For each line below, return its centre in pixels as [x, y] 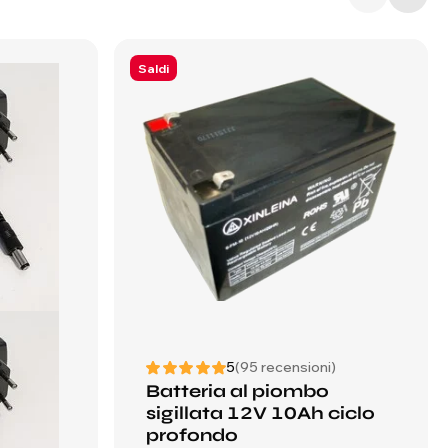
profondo [192, 435]
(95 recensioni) [285, 367]
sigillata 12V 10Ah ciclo [260, 413]
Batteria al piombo [237, 391]
